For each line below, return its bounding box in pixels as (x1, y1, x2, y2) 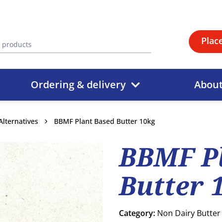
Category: (119, 208, 157, 219)
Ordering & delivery (30, 78, 126, 91)
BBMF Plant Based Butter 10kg (54, 116, 155, 126)
